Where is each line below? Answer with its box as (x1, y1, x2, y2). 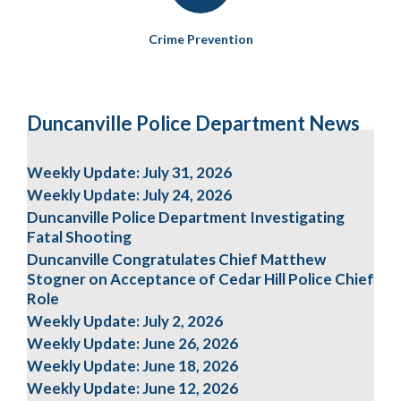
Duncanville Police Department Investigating (27, 208, 345, 226)
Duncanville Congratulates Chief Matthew (27, 250, 326, 269)
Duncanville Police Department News (27, 111, 360, 135)
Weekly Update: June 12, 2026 (27, 379, 238, 397)
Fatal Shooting (27, 227, 132, 246)
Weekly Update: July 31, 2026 (27, 163, 232, 182)
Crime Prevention (148, 31, 253, 47)
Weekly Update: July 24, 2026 (27, 185, 232, 204)
